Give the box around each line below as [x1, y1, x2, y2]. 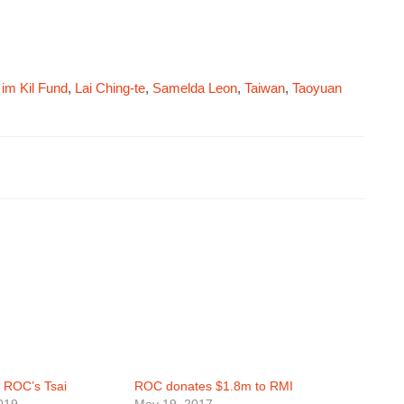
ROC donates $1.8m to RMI [134, 379, 293, 394]
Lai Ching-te [75, 80, 145, 96]
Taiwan [244, 80, 285, 96]
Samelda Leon [152, 80, 237, 96]
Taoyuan [292, 80, 342, 96]
